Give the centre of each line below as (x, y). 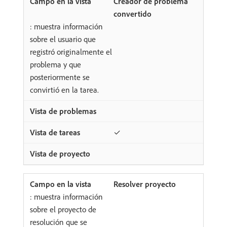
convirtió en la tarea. (64, 90)
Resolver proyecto (145, 184)
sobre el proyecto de (63, 210)
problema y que (55, 65)
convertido (133, 14)
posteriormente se (60, 77)
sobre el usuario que (63, 39)
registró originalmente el (71, 52)
